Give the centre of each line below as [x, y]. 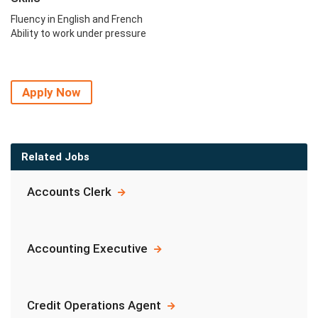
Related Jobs [55, 157]
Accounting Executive [89, 248]
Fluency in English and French [77, 19]
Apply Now [51, 92]
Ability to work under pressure [78, 33]
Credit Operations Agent [95, 305]
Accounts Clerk [71, 192]
